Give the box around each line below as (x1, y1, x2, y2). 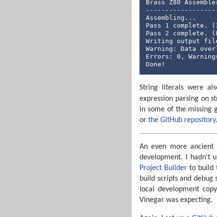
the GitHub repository (148, 116, 216, 124)
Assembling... (145, 14, 196, 21)
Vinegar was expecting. (139, 196, 213, 204)
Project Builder (139, 164, 187, 172)
